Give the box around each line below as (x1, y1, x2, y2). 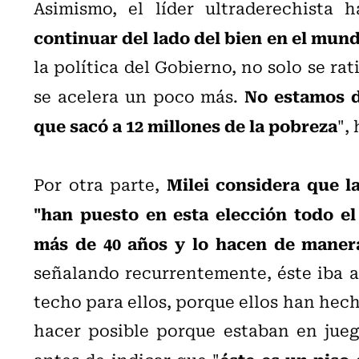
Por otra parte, (34, 171, 167, 196)
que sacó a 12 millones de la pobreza (34, 111, 337, 138)
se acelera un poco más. (34, 83, 245, 108)
